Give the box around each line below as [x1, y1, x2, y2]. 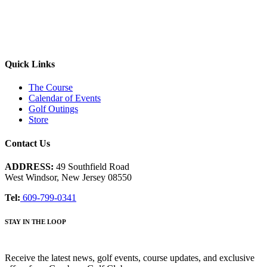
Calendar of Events [29, 93, 101, 104]
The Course [29, 82, 73, 93]
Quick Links [5, 59, 55, 70]
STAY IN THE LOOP [5, 218, 66, 225]
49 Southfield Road [54, 161, 129, 172]
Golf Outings [29, 104, 78, 114]
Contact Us [5, 138, 50, 148]
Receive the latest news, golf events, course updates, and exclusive [5, 252, 254, 263]
